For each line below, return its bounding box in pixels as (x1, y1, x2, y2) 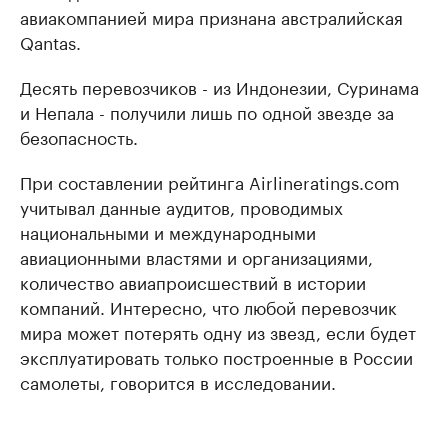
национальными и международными (20, 218, 316, 244)
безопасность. (20, 123, 138, 149)
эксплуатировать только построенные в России (20, 343, 413, 369)
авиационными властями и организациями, (20, 243, 373, 269)
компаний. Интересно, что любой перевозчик (20, 293, 397, 319)
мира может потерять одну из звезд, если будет (20, 318, 416, 344)
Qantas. (20, 28, 81, 54)
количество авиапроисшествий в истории (20, 268, 366, 294)
